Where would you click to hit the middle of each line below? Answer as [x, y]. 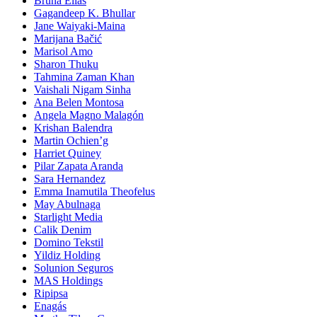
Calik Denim [63, 229]
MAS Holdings [68, 280]
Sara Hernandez [70, 178]
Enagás [50, 306]
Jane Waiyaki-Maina [80, 25]
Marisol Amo [63, 51]
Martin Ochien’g [71, 140]
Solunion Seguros [74, 267]
